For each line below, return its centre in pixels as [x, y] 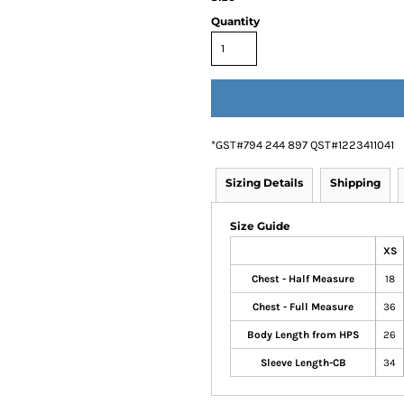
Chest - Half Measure [303, 279]
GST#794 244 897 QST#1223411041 [305, 145]
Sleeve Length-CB [303, 363]
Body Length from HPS [303, 335]
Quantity [235, 21]
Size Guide [260, 226]
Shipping [355, 183]
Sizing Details [264, 183]
